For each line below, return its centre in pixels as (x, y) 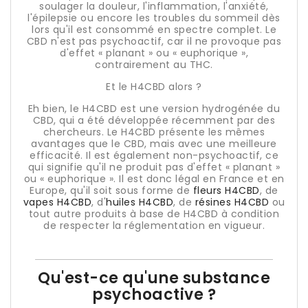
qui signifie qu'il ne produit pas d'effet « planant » (154, 167)
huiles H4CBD (140, 202)
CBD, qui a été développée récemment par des (154, 120)
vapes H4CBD (57, 202)
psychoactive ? (154, 295)
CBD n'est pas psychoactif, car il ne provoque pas (154, 41)
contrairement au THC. (154, 65)
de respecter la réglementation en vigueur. (154, 225)
